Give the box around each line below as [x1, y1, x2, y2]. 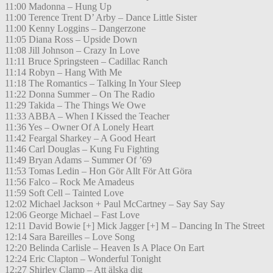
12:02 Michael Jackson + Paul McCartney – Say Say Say [5, 199, 225, 210]
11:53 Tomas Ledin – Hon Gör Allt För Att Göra [5, 166, 192, 177]
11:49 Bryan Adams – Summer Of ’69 [5, 155, 152, 166]
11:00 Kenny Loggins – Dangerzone [5, 23, 146, 34]
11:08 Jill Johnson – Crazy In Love [5, 45, 140, 56]
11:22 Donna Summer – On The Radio [5, 89, 155, 100]
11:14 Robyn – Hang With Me [5, 67, 122, 78]
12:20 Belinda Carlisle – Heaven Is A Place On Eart [5, 243, 204, 253]
